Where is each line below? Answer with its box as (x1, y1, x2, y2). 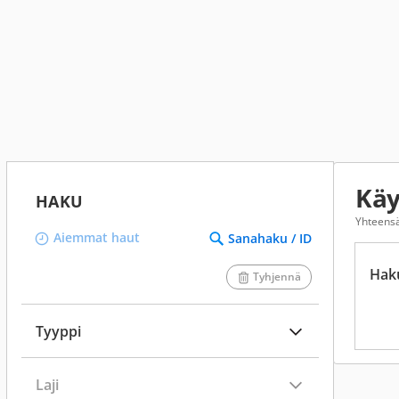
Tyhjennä (253, 269, 301, 284)
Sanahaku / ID (228, 230, 312, 247)
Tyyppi (36, 321, 81, 341)
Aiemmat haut (53, 229, 140, 246)
